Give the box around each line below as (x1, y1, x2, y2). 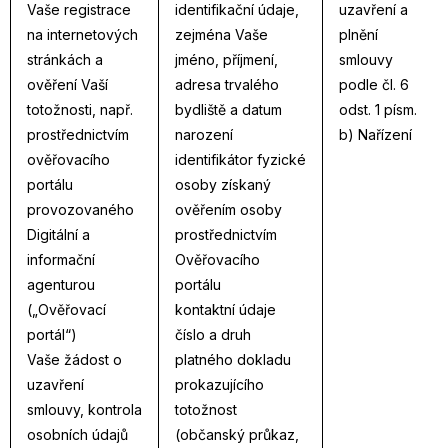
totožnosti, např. (27, 101, 133, 118)
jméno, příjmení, (175, 51, 278, 68)
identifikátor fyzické (175, 151, 306, 168)
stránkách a (27, 51, 103, 68)
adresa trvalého (175, 76, 279, 93)
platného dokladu (175, 351, 291, 368)
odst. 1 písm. (339, 101, 417, 118)
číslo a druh (175, 326, 251, 343)
